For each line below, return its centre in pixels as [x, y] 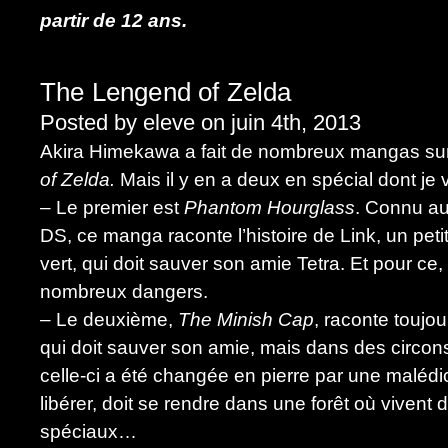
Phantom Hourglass [269, 207]
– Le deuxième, [109, 319]
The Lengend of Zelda [166, 92]
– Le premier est [112, 207]
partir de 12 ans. [113, 20]
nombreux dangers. [124, 291]
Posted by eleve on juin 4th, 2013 [200, 122]
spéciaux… [88, 431]
